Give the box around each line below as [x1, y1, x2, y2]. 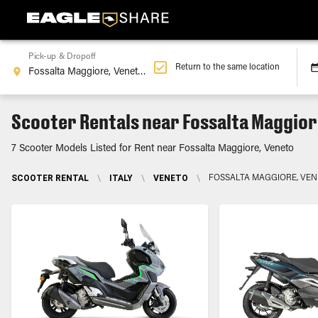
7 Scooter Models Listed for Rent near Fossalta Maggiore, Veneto [11, 144, 294, 154]
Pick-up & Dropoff [28, 53, 96, 62]
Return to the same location [175, 63, 280, 72]
